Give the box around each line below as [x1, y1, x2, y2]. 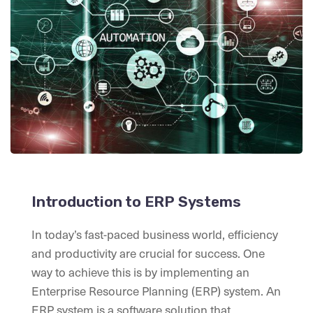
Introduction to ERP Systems [31, 193, 241, 211]
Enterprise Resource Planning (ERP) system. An [31, 282, 281, 300]
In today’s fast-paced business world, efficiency [31, 225, 278, 244]
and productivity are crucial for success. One [31, 244, 265, 263]
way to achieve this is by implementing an [31, 263, 249, 282]
